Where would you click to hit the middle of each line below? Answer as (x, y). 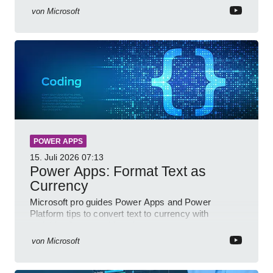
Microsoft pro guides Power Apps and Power (120, 202)
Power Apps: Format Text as (118, 172)
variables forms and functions (90, 225)
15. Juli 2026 (55, 158)
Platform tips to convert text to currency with (119, 214)
